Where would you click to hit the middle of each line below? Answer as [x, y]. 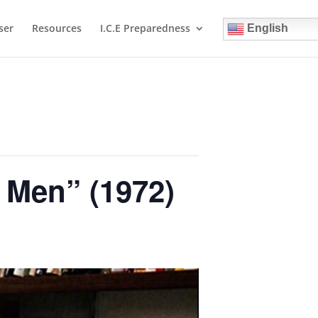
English [266, 28]
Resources [56, 28]
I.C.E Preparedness [145, 28]
